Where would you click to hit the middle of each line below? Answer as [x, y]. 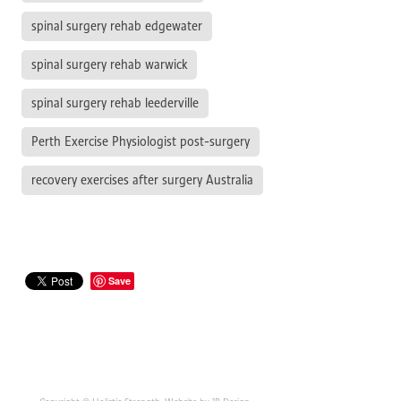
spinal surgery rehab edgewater [117, 26]
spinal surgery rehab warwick [109, 64]
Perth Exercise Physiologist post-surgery [141, 141]
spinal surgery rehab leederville [115, 102]
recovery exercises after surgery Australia [142, 179]
